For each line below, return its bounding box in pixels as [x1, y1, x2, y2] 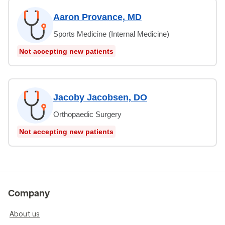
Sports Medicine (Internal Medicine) [53, 29, 169, 38]
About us [10, 209, 40, 218]
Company [8, 187, 50, 199]
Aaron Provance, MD [53, 12, 142, 22]
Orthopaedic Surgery [53, 109, 122, 119]
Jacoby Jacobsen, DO [53, 92, 147, 102]
